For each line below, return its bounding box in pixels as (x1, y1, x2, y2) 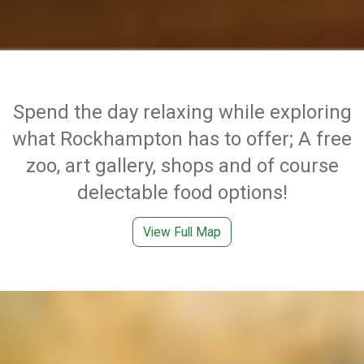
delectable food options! (76, 181, 288, 205)
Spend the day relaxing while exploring (12, 101, 352, 124)
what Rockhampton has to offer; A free (12, 128, 352, 151)
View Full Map (143, 224, 221, 240)
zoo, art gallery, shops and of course (25, 154, 339, 178)
